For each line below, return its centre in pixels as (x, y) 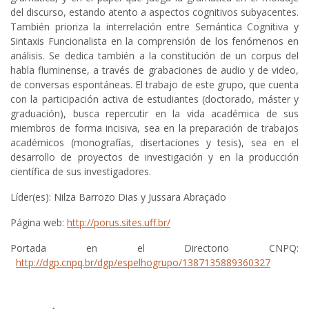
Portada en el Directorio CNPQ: (154, 248)
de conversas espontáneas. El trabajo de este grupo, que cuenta (154, 85)
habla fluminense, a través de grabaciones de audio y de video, (154, 70)
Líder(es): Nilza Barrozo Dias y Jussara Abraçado (118, 197)
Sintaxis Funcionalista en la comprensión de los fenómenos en (154, 41)
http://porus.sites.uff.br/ (119, 223)
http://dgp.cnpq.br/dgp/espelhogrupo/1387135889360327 (143, 263)
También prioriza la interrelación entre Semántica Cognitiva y (154, 27)
